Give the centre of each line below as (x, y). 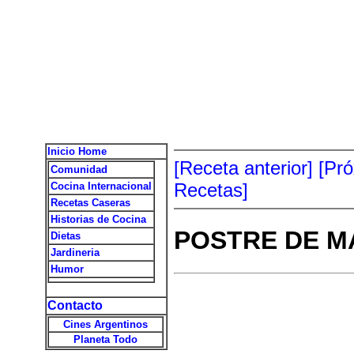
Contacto (75, 305)
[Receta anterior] (243, 168)
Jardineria (75, 252)
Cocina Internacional (101, 186)
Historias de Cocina (98, 219)
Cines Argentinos (105, 324)
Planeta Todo (105, 339)
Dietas (65, 236)
